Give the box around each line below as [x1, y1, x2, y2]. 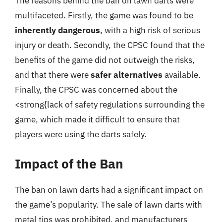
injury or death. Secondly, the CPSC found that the [15, 40, 205, 51]
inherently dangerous [15, 25, 100, 36]
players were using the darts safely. [15, 129, 147, 140]
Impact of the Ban [15, 155, 123, 172]
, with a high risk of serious [100, 25, 200, 36]
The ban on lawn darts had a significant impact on [15, 184, 203, 195]
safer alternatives [91, 69, 163, 80]
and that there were [15, 69, 91, 80]
